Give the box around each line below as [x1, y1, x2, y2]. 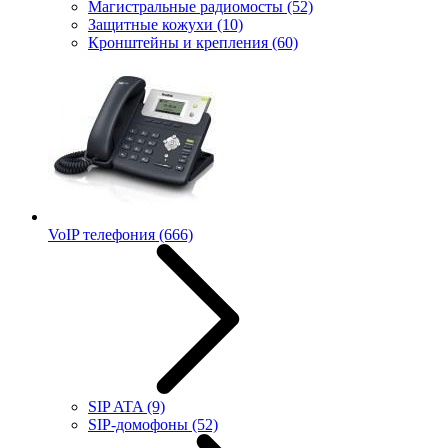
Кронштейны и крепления [88, 34, 272, 51]
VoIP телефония [48, 226, 159, 243]
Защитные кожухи [88, 16, 217, 33]
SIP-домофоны [88, 416, 192, 433]
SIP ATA [88, 398, 147, 415]
